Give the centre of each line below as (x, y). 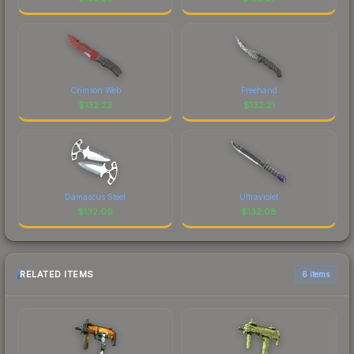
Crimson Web (95, 90)
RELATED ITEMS (57, 275)
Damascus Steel (95, 196)
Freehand (259, 90)
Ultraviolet (259, 196)
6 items (316, 274)
